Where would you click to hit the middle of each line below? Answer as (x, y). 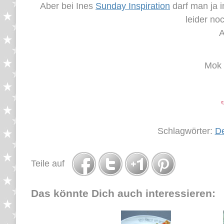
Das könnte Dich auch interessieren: (123, 193)
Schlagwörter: (186, 131)
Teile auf (51, 163)
